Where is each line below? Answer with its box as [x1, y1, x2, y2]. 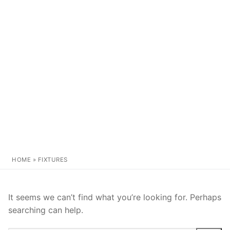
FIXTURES [37, 156, 68, 163]
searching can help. [8, 204, 83, 215]
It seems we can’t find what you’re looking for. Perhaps [8, 191, 221, 202]
